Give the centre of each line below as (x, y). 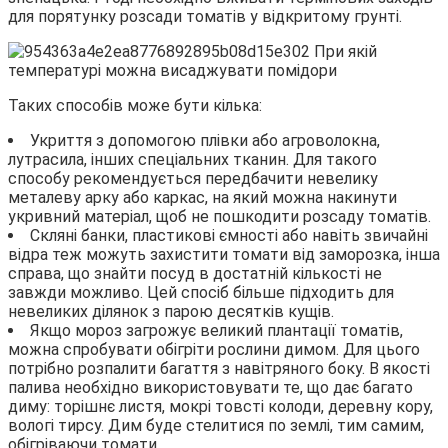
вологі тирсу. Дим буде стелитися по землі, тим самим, (216, 425)
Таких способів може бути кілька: (135, 105)
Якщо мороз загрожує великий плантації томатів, (216, 330)
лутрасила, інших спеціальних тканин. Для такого (192, 159)
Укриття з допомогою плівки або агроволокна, (205, 140)
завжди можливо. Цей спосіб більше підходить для (201, 292)
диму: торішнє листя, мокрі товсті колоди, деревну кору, (220, 406)
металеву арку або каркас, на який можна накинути (202, 197)
